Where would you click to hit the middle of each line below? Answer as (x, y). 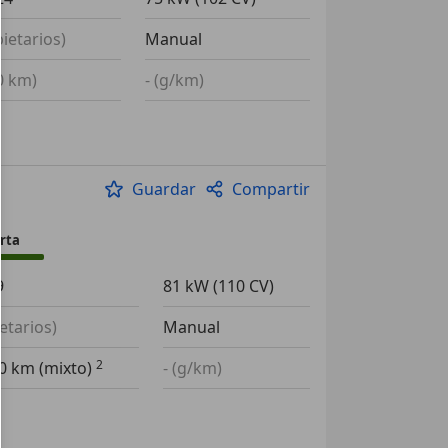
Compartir (270, 189)
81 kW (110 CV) (218, 286)
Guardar (163, 189)
